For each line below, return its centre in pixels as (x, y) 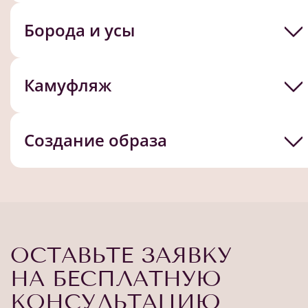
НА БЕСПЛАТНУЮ (116, 278)
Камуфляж (68, 85)
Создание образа (96, 140)
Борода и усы (79, 30)
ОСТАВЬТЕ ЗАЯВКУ (121, 255)
